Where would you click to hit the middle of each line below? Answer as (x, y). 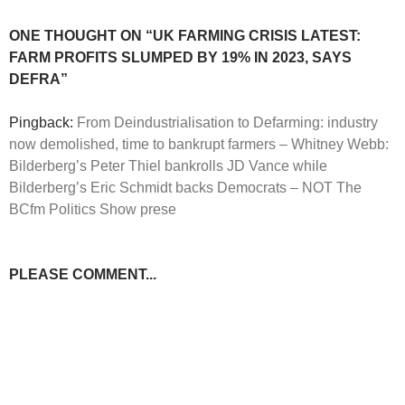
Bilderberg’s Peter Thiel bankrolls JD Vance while (168, 166)
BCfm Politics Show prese (93, 210)
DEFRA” (38, 80)
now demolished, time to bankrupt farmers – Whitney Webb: (199, 145)
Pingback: (43, 123)
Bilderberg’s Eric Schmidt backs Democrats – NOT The (185, 188)
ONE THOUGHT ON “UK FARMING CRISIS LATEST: (185, 36)
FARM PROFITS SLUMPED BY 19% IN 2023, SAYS (180, 58)
